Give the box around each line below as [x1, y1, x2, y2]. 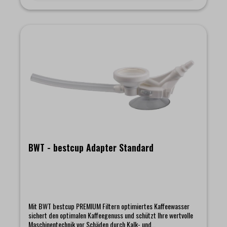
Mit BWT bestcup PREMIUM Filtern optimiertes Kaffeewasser [28, 200, 190, 211]
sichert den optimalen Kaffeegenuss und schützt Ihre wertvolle [28, 209, 193, 220]
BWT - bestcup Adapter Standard [28, 140, 154, 154]
